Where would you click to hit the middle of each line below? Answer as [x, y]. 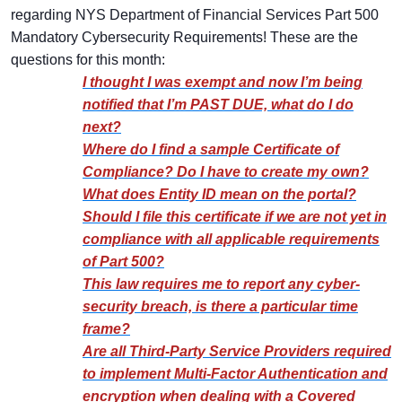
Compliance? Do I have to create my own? [226, 172]
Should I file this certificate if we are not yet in [235, 217]
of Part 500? [123, 262]
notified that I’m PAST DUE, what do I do [218, 105]
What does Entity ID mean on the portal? [219, 195]
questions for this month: [88, 60]
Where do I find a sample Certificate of [211, 150]
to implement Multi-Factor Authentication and [235, 374]
